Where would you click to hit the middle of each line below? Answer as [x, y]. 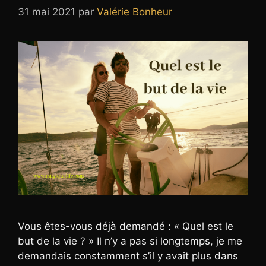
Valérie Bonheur [134, 12]
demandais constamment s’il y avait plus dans [128, 256]
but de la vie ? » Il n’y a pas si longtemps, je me [130, 241]
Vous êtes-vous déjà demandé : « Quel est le [126, 226]
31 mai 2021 [47, 12]
